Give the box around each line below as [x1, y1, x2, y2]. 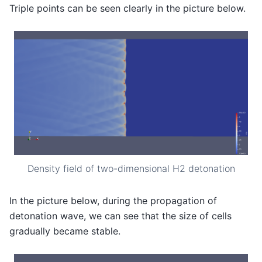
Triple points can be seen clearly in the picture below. [9, 2, 246, 14]
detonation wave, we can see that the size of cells [9, 209, 232, 222]
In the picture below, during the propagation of [9, 194, 217, 206]
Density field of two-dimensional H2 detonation [27, 162, 235, 174]
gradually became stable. [9, 225, 120, 237]
